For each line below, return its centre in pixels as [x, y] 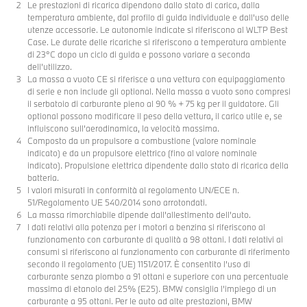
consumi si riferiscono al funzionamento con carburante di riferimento [159, 251]
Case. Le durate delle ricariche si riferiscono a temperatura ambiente [157, 41]
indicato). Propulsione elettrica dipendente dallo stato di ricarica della [158, 165]
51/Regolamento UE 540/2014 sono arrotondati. [117, 202]
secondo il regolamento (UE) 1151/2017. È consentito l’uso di [139, 263]
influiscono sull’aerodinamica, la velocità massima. [123, 128]
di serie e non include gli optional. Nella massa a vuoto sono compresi [159, 91]
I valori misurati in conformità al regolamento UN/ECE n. [133, 189]
